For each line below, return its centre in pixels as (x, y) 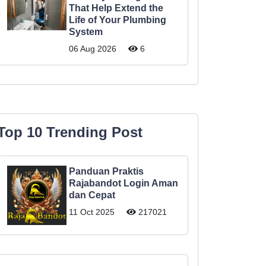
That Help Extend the (116, 8)
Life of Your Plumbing (118, 20)
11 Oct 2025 (92, 212)
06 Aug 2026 (93, 49)
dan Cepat (92, 195)
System (86, 32)
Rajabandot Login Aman (123, 183)
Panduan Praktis (106, 171)
